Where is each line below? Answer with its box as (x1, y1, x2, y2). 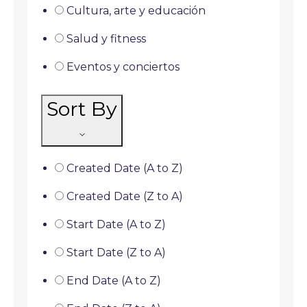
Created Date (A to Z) (66, 162, 183, 175)
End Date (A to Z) (66, 274, 161, 287)
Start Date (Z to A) (66, 246, 166, 259)
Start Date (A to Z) (66, 218, 166, 231)
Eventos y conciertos (66, 60, 180, 73)
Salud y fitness (66, 32, 146, 45)
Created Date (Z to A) (66, 190, 183, 203)
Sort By (47, 97, 117, 121)
